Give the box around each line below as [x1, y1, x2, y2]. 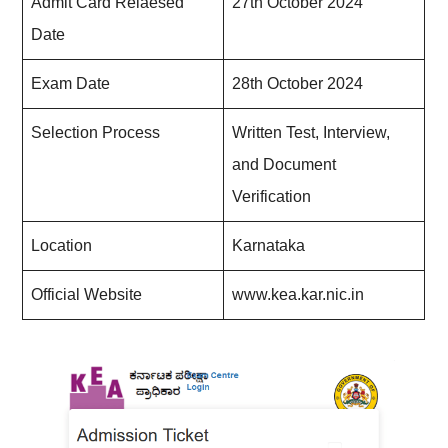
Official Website [31, 286, 143, 303]
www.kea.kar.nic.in [232, 286, 365, 303]
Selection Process [31, 124, 161, 141]
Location [31, 237, 93, 254]
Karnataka [232, 237, 306, 254]
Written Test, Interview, [232, 124, 391, 141]
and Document [232, 156, 337, 173]
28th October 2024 [232, 75, 364, 92]
